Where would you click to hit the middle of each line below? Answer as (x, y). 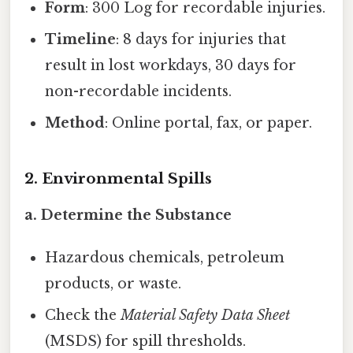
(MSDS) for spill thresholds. (146, 341)
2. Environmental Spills (118, 178)
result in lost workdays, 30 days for (171, 66)
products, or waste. (113, 283)
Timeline (81, 40)
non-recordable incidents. (139, 92)
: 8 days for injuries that (201, 40)
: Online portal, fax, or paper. (209, 123)
